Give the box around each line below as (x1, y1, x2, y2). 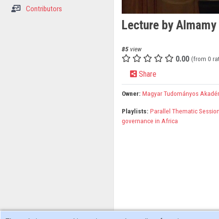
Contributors (24, 4, 62, 13)
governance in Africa (121, 117, 178, 125)
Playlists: (121, 107, 149, 115)
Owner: (121, 89, 141, 98)
